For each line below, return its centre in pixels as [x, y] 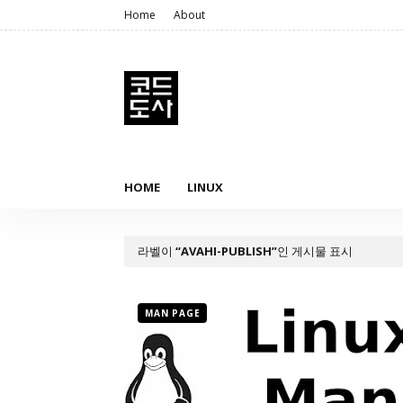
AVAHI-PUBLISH [226, 251]
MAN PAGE [173, 313]
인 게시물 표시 [315, 251]
